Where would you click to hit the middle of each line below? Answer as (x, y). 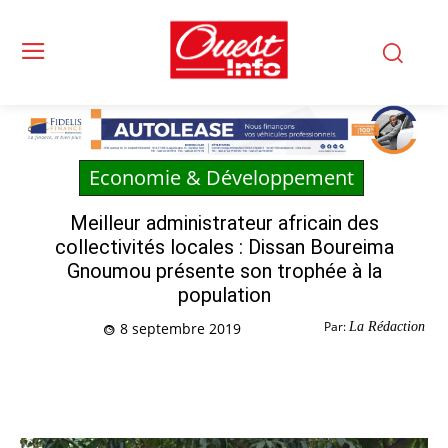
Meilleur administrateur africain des (224, 223)
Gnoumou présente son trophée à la (224, 271)
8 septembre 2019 (180, 329)
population (224, 295)
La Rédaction (387, 327)
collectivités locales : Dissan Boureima (224, 247)
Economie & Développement (221, 178)
